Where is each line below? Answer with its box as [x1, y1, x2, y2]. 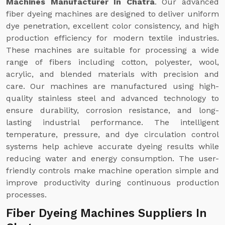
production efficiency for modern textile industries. [6, 33, 219, 43]
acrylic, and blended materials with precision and [6, 69, 219, 79]
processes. [6, 190, 47, 199]
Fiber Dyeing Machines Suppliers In [6, 206, 207, 220]
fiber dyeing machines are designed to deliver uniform [6, 9, 219, 19]
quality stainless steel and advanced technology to [6, 93, 219, 103]
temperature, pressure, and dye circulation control [6, 130, 219, 139]
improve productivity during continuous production [6, 178, 219, 187]
